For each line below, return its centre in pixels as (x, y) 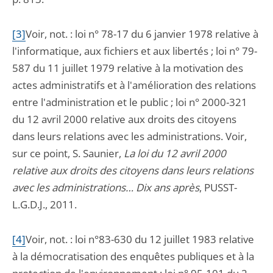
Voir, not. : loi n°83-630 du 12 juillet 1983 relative (140, 239)
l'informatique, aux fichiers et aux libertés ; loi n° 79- (135, 51)
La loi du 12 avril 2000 (175, 153)
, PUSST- (218, 187)
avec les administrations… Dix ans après (106, 187)
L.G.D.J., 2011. (44, 204)
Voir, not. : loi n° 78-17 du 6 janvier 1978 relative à (142, 34)
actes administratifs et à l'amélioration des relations (134, 85)
